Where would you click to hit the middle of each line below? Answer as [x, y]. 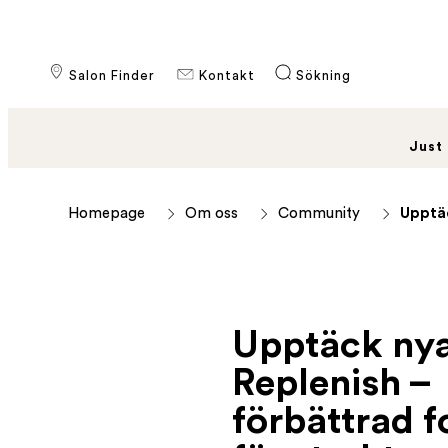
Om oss [211, 214]
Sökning [324, 75]
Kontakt [227, 75]
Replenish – [331, 382]
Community [319, 214]
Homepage [106, 214]
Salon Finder [112, 75]
